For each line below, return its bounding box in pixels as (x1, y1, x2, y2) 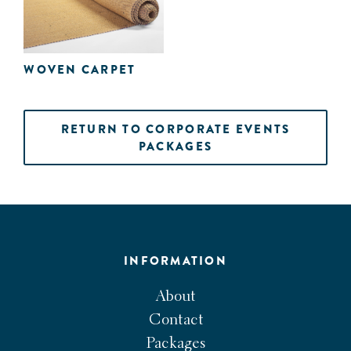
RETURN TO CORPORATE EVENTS (60, 120, 291, 138)
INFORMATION (124, 251, 227, 270)
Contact (148, 312, 203, 328)
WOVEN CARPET (24, 60, 136, 78)
